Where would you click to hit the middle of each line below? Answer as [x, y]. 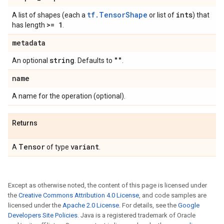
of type [58, 147]
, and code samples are [173, 195]
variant [85, 147]
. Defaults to [94, 60]
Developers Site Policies [43, 215]
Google [189, 205]
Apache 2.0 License [91, 205]
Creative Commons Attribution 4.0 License [79, 195]
